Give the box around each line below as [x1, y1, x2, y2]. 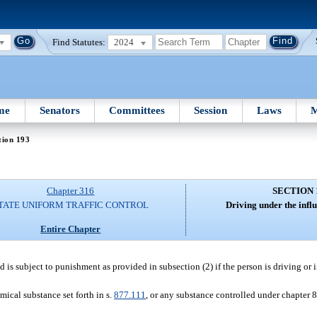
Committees [109, 104, 166, 116]
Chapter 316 [47, 185, 95, 197]
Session [194, 104, 228, 116]
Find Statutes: [52, 36, 106, 47]
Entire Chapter [40, 223, 101, 234]
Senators [39, 104, 80, 116]
